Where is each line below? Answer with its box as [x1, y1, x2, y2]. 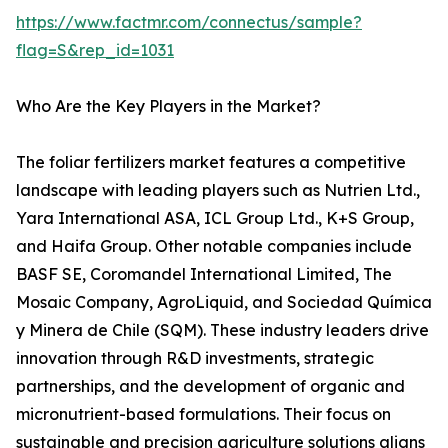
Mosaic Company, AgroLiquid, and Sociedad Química [16, 292, 432, 313]
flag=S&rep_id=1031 [16, 40, 174, 61]
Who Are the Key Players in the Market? [16, 96, 321, 117]
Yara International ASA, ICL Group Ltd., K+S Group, [16, 208, 414, 229]
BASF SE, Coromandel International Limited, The [16, 264, 392, 285]
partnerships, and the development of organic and [16, 376, 405, 397]
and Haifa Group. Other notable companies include [16, 236, 412, 257]
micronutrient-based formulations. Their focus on [16, 404, 391, 425]
